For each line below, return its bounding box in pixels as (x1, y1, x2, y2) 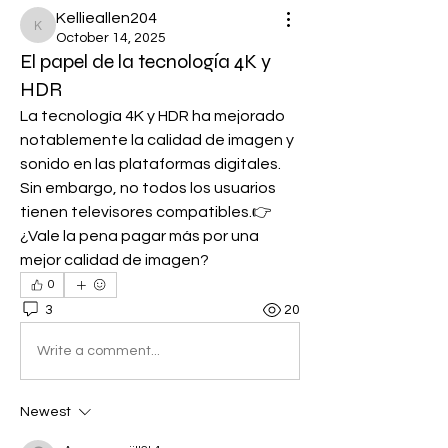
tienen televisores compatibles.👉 (20, 204, 272, 220)
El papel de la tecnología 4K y (20, 49, 271, 74)
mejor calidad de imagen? (20, 252, 209, 268)
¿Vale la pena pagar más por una (20, 228, 259, 244)
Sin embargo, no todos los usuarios (20, 180, 276, 196)
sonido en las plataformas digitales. (20, 156, 281, 172)
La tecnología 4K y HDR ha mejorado (20, 108, 285, 124)
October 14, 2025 (56, 31, 166, 45)
